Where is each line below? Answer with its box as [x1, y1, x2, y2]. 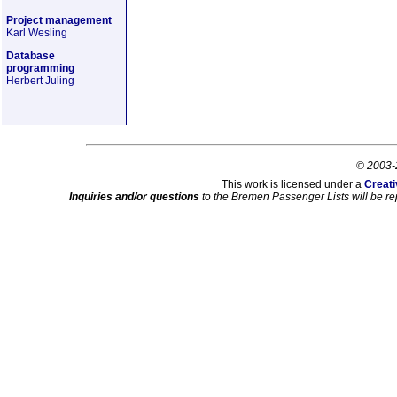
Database [6, 50, 55, 62]
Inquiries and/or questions [69, 191, 199, 203]
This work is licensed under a [222, 178, 364, 191]
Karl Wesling [6, 27, 67, 39]
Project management [6, 14, 112, 27]
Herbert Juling [6, 74, 74, 87]
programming [6, 62, 74, 74]
